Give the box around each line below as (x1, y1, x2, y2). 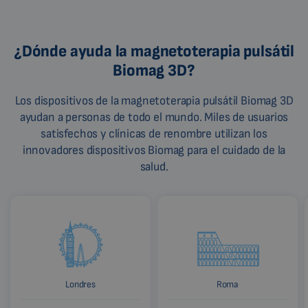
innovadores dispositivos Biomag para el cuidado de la (22, 143, 286, 158)
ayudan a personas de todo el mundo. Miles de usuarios (19, 110, 289, 125)
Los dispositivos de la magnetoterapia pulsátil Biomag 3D (14, 93, 294, 109)
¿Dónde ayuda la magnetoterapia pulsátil (14, 41, 294, 62)
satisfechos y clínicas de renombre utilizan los (41, 126, 267, 142)
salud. (140, 159, 168, 175)
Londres (65, 278, 96, 291)
